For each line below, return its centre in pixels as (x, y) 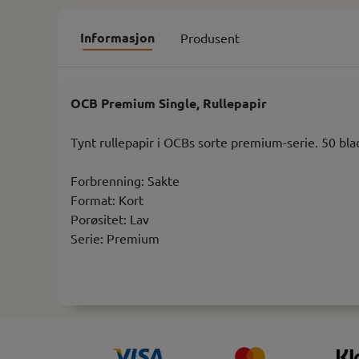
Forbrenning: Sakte (125, 180)
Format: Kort (107, 199)
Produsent (210, 37)
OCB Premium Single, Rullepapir (169, 103)
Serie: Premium (115, 238)
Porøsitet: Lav (110, 218)
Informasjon (117, 37)
